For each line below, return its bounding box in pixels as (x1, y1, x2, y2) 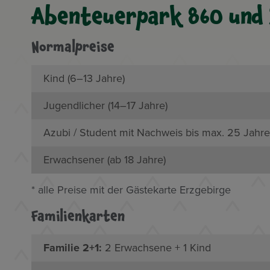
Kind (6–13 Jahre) (43, 71, 125, 85)
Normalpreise (31, 35, 115, 58)
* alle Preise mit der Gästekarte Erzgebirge (31, 183, 231, 196)
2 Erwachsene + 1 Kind (102, 240, 211, 254)
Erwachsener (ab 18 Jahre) (43, 152, 166, 166)
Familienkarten (31, 204, 125, 227)
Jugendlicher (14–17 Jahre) (43, 98, 168, 112)
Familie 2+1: (43, 240, 102, 254)
